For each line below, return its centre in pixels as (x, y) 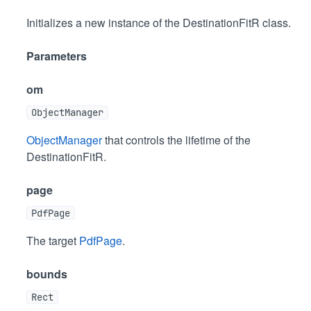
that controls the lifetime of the (176, 140)
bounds (47, 274)
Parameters (57, 56)
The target (53, 241)
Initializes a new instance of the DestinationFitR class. (159, 23)
